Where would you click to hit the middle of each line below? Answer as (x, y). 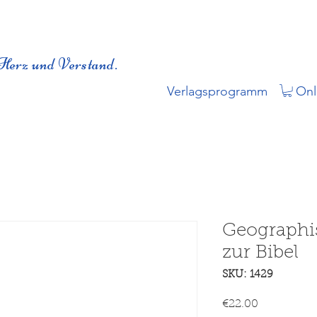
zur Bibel (260, 254)
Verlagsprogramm (217, 91)
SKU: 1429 (247, 275)
